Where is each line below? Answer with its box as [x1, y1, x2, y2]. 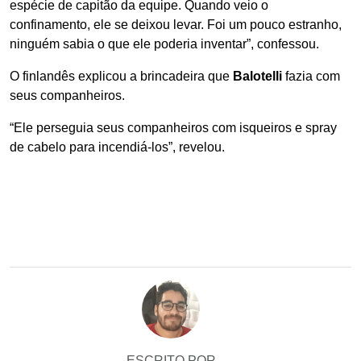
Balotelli [233, 69, 282, 83]
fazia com [282, 69, 340, 83]
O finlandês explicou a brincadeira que [10, 69, 233, 83]
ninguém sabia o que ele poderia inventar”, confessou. [10, 37, 319, 51]
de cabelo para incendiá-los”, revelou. [10, 140, 225, 154]
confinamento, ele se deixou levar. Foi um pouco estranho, [10, 18, 342, 31]
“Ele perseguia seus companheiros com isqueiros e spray [10, 121, 337, 135]
